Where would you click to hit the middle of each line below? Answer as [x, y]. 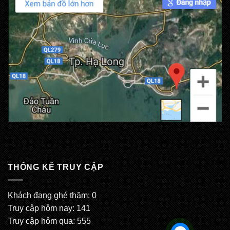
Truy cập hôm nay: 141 [49, 208]
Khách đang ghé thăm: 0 [52, 195]
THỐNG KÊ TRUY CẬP [56, 167]
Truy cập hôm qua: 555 [49, 221]
